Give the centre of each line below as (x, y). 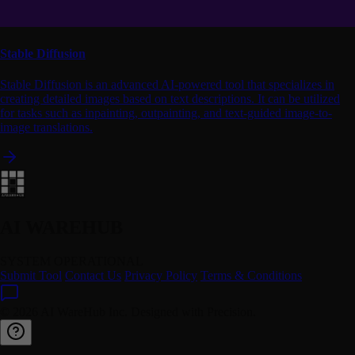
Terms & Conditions (251, 276)
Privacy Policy (161, 276)
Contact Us (93, 276)
